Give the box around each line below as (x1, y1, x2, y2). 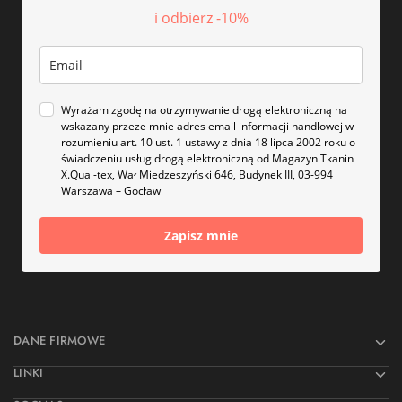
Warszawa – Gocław (61, 182, 161, 198)
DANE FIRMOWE (13, 331, 106, 349)
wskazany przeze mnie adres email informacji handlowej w (61, 118, 354, 134)
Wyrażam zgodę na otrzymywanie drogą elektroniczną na (61, 101, 347, 118)
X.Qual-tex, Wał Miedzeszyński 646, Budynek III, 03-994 (61, 166, 333, 182)
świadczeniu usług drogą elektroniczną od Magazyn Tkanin (61, 150, 354, 166)
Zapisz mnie (164, 226, 238, 244)
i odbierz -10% (153, 7, 249, 28)
